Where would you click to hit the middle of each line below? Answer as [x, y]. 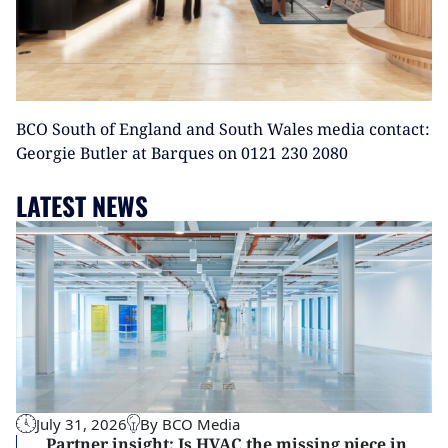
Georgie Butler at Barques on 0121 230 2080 [182, 152]
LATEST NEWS [82, 205]
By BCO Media [189, 423]
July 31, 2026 [81, 423]
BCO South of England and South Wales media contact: [223, 128]
